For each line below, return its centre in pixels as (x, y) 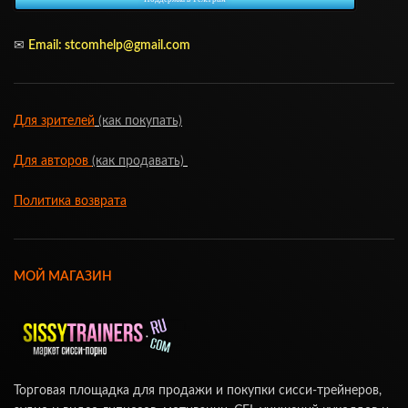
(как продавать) (140, 161)
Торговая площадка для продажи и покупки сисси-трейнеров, (198, 390)
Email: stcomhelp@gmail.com (109, 45)
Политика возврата (70, 201)
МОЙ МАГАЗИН (63, 276)
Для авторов (53, 161)
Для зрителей (54, 121)
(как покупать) (138, 121)
